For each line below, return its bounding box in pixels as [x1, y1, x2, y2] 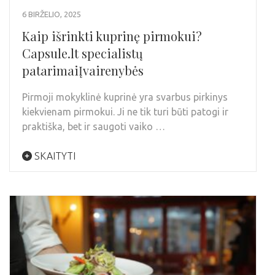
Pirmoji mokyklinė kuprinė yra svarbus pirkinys [22, 91, 228, 103]
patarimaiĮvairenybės [22, 61, 144, 79]
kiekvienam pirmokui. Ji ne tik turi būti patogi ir [22, 106, 228, 117]
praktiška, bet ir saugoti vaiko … [22, 120, 165, 132]
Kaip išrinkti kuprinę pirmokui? [22, 27, 202, 44]
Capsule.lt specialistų [22, 44, 143, 61]
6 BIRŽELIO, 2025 [22, 9, 81, 18]
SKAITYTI [32, 150, 76, 161]
